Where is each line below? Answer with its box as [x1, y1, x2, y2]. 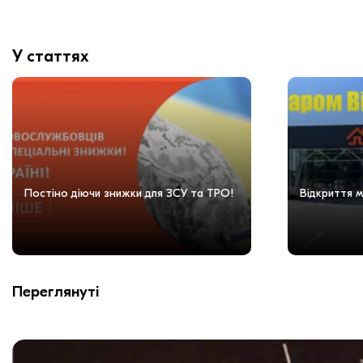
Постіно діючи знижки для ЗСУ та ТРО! [24, 186, 234, 200]
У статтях [12, 46, 89, 66]
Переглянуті [12, 282, 99, 301]
